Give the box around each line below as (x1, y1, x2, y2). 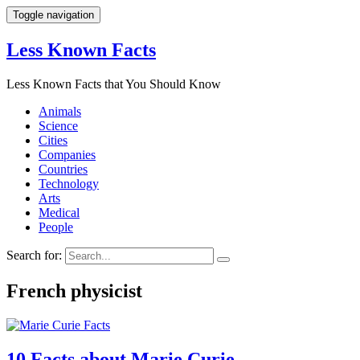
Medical (39, 205, 80, 219)
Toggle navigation (13, 9, 94, 21)
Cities (39, 133, 67, 147)
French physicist (6, 280, 142, 301)
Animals (39, 104, 81, 118)
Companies (39, 147, 96, 162)
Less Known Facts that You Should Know (6, 76, 221, 91)
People (39, 219, 73, 234)
